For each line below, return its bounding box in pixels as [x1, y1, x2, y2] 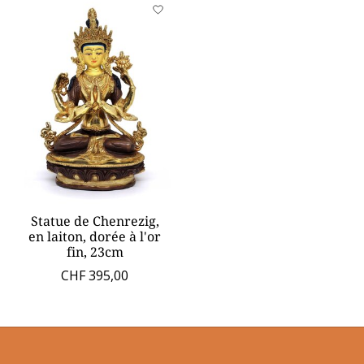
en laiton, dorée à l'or [28, 227, 162, 245]
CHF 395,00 [61, 266, 129, 284]
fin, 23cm [66, 242, 123, 261]
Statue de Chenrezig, [30, 211, 159, 230]
